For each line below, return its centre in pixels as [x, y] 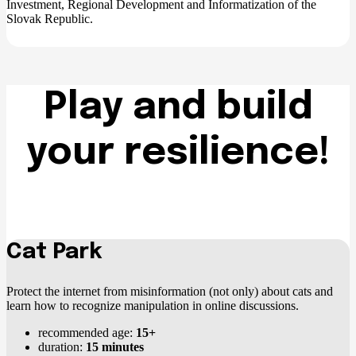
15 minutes [115, 346]
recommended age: [87, 332]
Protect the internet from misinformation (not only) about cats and [170, 291]
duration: [62, 346]
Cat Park [54, 252]
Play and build [178, 107]
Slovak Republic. [50, 18]
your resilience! [178, 153]
